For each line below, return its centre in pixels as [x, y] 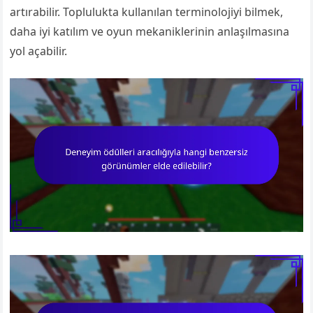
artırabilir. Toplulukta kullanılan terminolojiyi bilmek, [147, 12]
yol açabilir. [39, 51]
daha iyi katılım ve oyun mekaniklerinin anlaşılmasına [150, 31]
